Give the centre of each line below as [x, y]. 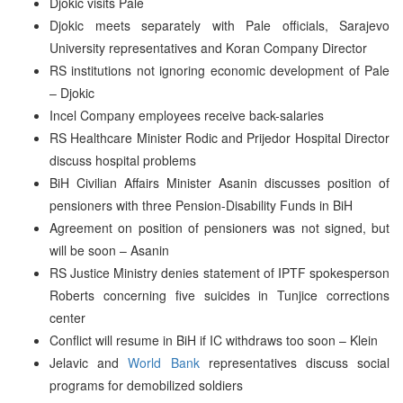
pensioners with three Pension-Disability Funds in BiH [201, 205]
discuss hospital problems [123, 160]
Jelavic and [89, 362]
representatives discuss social [295, 362]
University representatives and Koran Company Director [208, 47]
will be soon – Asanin [109, 250]
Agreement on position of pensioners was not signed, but [219, 227]
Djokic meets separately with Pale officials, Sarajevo [219, 25]
